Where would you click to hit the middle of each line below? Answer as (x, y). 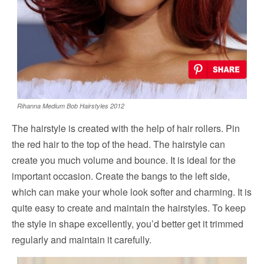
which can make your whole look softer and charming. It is (132, 192)
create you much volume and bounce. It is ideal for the (124, 160)
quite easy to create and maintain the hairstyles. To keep (129, 207)
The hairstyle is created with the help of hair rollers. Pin (126, 128)
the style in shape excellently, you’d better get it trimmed (128, 223)
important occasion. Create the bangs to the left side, (121, 176)
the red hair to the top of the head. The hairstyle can (118, 144)
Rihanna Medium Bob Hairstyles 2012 (71, 105)
